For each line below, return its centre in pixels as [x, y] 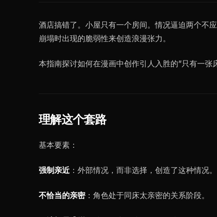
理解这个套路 [73, 120]
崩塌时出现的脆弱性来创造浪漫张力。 [105, 38]
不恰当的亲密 [62, 195]
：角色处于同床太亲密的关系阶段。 [147, 195]
